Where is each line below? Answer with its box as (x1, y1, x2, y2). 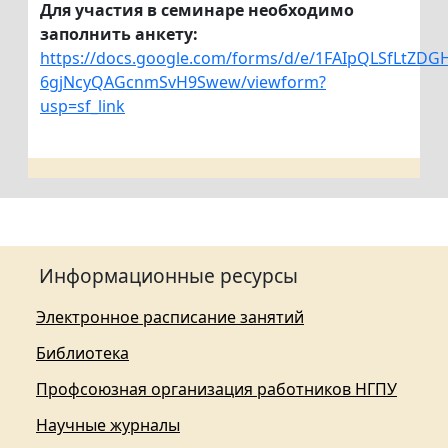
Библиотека (36, 342, 129, 365)
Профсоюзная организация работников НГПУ (36, 378, 397, 401)
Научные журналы (36, 414, 180, 437)
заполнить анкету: (40, 23, 198, 46)
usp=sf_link (40, 95, 125, 118)
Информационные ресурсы (39, 262, 298, 290)
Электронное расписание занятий (36, 306, 304, 329)
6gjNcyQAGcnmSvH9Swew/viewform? (40, 71, 326, 94)
